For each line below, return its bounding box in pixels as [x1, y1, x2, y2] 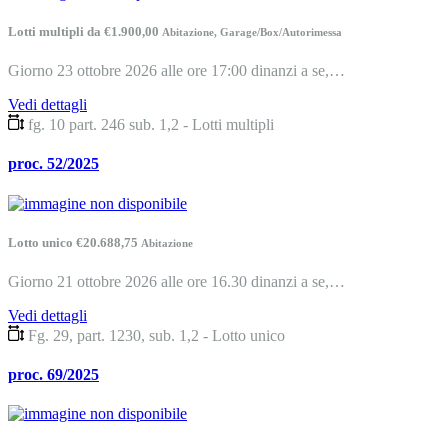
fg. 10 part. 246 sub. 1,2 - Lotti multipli [28, 116, 274, 134]
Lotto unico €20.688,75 [8, 234, 141, 250]
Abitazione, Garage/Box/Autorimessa [162, 25, 342, 38]
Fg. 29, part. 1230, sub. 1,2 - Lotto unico [28, 326, 285, 344]
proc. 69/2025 [8, 366, 99, 384]
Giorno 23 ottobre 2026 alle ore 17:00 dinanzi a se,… [8, 62, 345, 80]
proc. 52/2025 [8, 155, 99, 173]
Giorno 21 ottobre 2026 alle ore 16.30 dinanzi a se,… [8, 272, 345, 290]
